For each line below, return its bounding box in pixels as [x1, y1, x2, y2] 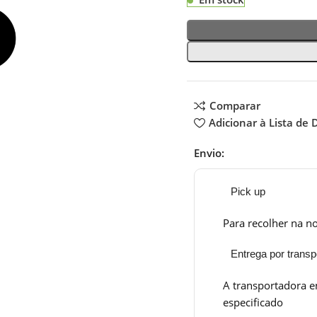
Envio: [194, 146, 224, 160]
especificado [223, 295, 283, 309]
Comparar [209, 98, 260, 113]
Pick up [231, 185, 265, 197]
